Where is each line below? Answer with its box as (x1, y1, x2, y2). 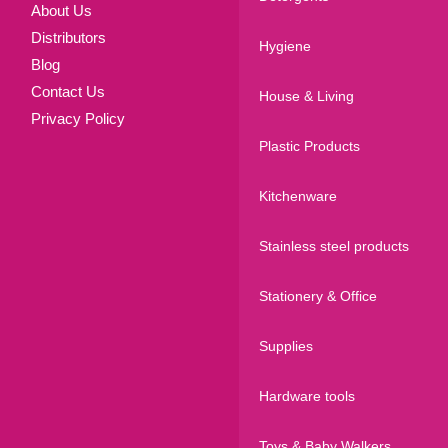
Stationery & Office (259, 287, 377, 304)
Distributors (31, 29, 106, 46)
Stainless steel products (259, 237, 409, 254)
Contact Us (31, 83, 105, 100)
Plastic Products (259, 137, 360, 154)
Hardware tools (259, 387, 355, 404)
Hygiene (259, 37, 311, 54)
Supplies (259, 337, 313, 354)
